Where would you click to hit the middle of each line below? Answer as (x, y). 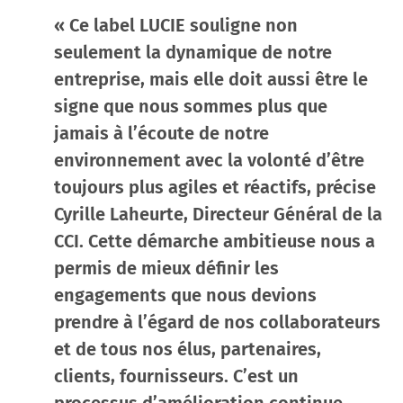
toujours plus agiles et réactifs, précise (215, 187)
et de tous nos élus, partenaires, (188, 349)
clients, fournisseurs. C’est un (176, 376)
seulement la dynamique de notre (193, 52)
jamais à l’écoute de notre (161, 133)
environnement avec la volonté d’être (209, 160)
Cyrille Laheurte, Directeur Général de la (218, 214)
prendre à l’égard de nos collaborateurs (217, 322)
